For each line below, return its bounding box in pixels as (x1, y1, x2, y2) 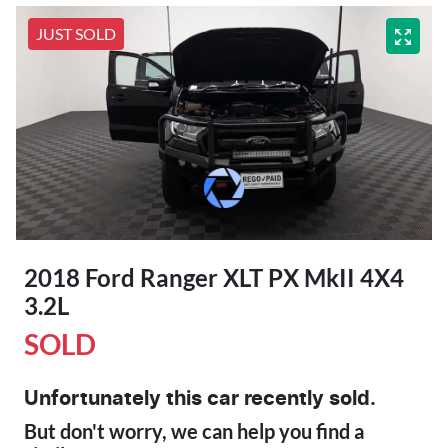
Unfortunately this (24, 388, 207, 409)
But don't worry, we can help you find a (24, 418, 364, 443)
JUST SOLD (36, 23, 116, 43)
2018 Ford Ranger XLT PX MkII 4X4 (24, 262, 404, 292)
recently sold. (239, 388, 376, 409)
